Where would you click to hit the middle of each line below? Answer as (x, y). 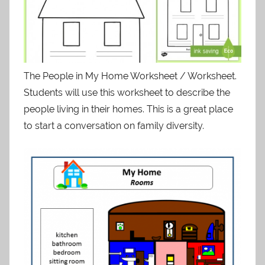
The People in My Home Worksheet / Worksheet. (130, 76)
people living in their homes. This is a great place (128, 109)
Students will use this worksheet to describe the (127, 93)
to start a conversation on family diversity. (114, 126)
